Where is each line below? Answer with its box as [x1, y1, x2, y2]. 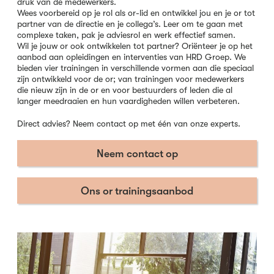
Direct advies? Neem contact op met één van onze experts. [17, 118, 240, 128]
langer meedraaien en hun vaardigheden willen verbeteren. [17, 96, 240, 106]
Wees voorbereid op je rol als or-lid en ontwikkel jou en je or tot [17, 8, 255, 18]
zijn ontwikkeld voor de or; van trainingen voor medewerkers [17, 74, 244, 84]
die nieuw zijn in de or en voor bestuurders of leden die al [17, 85, 232, 95]
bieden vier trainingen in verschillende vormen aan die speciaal [17, 63, 254, 73]
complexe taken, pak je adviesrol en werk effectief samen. [17, 30, 235, 40]
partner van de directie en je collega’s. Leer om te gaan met [17, 19, 243, 29]
